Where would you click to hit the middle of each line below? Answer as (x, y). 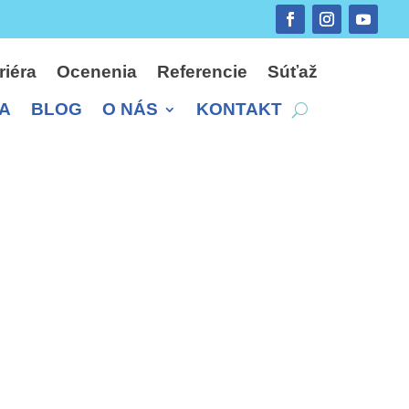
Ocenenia (97, 72)
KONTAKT (239, 109)
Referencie (202, 72)
